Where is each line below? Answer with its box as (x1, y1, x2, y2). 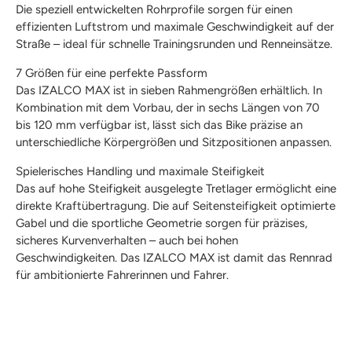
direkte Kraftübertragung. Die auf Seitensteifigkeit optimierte (16, 198, 335, 213)
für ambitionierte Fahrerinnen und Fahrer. (16, 267, 229, 282)
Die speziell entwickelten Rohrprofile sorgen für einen (16, 2, 292, 16)
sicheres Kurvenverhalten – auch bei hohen (16, 233, 238, 247)
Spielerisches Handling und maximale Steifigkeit (16, 163, 265, 178)
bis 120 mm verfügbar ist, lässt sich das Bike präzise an (16, 117, 302, 132)
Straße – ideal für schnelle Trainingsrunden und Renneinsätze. (16, 36, 332, 51)
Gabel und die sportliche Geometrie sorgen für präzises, (16, 215, 307, 230)
